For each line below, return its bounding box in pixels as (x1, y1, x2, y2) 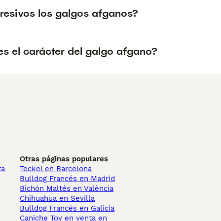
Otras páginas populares (20, 154, 108, 163)
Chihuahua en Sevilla (20, 194, 95, 203)
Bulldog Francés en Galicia (20, 204, 114, 213)
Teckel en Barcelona (20, 164, 92, 173)
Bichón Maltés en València (20, 184, 113, 193)
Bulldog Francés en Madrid (20, 174, 115, 183)
